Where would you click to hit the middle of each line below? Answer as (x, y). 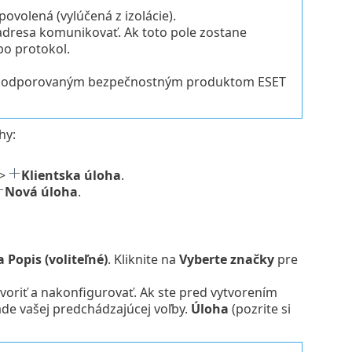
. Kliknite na (143, 260)
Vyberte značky (226, 260)
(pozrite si (259, 309)
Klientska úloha (71, 175)
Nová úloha (41, 191)
